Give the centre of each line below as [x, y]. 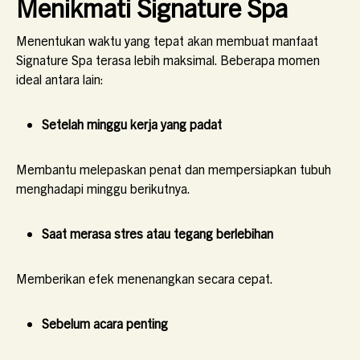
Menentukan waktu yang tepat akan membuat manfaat [167, 40]
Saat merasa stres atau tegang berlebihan [157, 233]
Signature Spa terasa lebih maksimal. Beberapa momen [168, 59]
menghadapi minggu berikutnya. [103, 188]
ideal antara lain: [60, 79]
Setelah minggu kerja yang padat [132, 124]
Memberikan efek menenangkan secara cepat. [145, 278]
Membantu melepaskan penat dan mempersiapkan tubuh [174, 169]
